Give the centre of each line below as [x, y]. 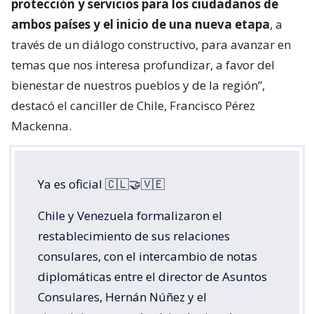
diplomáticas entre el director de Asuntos [152, 276]
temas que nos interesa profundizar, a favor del [143, 64]
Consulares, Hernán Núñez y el [122, 296]
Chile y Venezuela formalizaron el [130, 215]
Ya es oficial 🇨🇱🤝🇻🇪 [101, 184]
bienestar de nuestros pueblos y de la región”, [138, 85]
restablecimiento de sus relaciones [134, 235]
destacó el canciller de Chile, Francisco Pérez [133, 105]
